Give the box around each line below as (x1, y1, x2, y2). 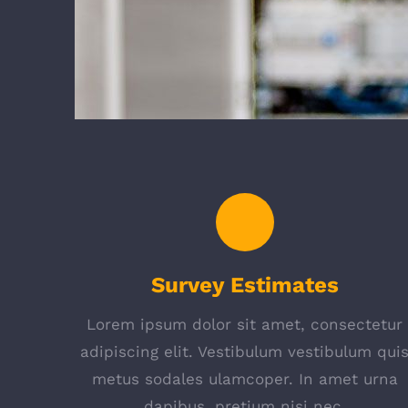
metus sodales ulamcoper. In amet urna (91, 370, 398, 388)
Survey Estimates (150, 272, 339, 298)
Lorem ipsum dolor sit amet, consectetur (87, 315, 403, 333)
